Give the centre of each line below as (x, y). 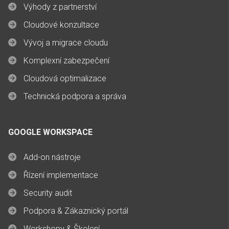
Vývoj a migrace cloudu (66, 43)
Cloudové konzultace (61, 25)
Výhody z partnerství (60, 7)
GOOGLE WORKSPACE (50, 132)
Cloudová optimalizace (65, 79)
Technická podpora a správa (75, 97)
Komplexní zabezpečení (66, 61)
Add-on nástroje (52, 157)
